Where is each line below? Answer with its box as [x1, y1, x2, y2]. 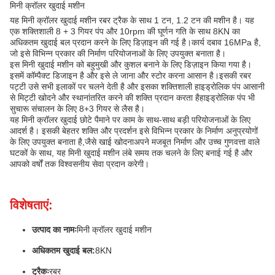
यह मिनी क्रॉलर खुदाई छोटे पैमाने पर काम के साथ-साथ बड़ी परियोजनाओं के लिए [10, 115, 250, 125]
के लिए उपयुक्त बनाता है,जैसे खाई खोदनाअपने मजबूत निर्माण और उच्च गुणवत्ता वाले [10, 137, 260, 147]
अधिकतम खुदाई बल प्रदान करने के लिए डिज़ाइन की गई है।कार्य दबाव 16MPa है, [10, 37, 261, 47]
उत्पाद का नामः [32, 225, 77, 234]
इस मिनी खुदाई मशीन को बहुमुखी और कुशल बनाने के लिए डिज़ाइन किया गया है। [10, 60, 252, 69]
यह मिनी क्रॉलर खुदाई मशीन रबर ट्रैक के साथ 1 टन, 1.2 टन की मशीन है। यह [10, 15, 254, 25]
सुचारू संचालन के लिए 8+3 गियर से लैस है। [10, 104, 145, 114]
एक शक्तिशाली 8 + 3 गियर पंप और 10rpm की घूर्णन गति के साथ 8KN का [10, 26, 240, 36]
